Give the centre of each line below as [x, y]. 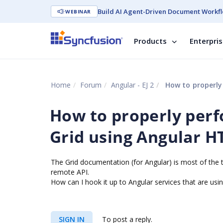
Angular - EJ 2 [132, 85]
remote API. [70, 172]
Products [150, 41]
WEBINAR [78, 11]
